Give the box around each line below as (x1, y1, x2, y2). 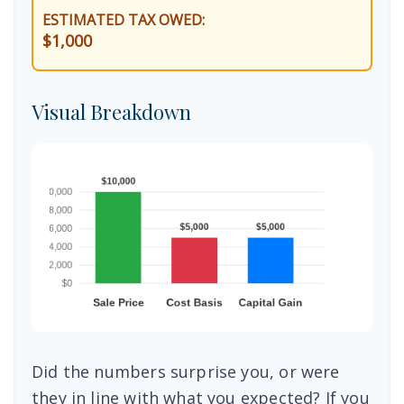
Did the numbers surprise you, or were (32, 361, 340, 382)
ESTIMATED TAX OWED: (42, 10, 205, 30)
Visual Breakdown (32, 98, 191, 125)
